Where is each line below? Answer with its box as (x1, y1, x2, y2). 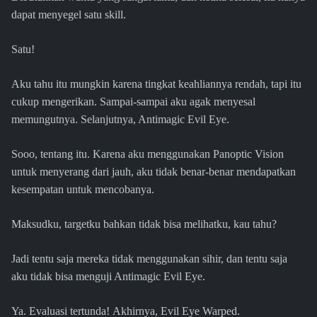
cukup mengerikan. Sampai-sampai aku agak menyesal (11, 96, 255, 108)
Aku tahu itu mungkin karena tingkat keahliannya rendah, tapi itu (11, 78, 301, 91)
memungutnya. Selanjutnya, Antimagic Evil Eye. (11, 113, 229, 126)
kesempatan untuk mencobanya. (11, 183, 154, 196)
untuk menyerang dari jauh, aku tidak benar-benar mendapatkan (11, 166, 296, 178)
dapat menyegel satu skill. (11, 8, 126, 21)
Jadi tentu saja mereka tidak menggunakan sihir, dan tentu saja (11, 253, 287, 265)
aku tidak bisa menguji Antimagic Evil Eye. (11, 270, 205, 283)
